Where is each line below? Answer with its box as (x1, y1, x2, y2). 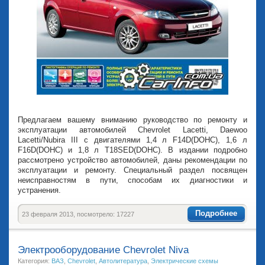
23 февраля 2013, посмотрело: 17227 (22, 211, 134, 218)
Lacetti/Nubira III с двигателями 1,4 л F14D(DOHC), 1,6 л (18, 135, 247, 144)
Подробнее (195, 208, 237, 218)
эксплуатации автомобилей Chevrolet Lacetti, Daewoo (18, 125, 247, 134)
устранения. (18, 186, 61, 195)
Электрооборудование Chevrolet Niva (18, 244, 189, 256)
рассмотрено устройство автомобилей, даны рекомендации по (18, 156, 247, 164)
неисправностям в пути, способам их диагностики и (18, 176, 247, 185)
